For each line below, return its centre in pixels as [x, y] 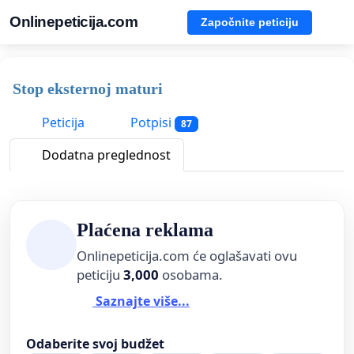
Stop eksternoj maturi [88, 88]
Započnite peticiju [250, 22]
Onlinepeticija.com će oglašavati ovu [187, 256]
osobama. [191, 275]
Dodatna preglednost [105, 155]
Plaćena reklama [145, 230]
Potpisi [151, 122]
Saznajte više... [141, 301]
